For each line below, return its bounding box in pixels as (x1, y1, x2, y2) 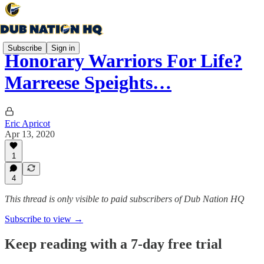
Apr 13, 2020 (5, 128, 55, 139)
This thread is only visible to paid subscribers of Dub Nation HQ (5, 194, 245, 204)
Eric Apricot (5, 118, 50, 128)
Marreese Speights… (5, 72, 171, 94)
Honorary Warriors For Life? (5, 50, 242, 72)
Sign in (51, 43, 75, 52)
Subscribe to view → (5, 214, 83, 224)
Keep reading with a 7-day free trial (5, 236, 222, 252)
